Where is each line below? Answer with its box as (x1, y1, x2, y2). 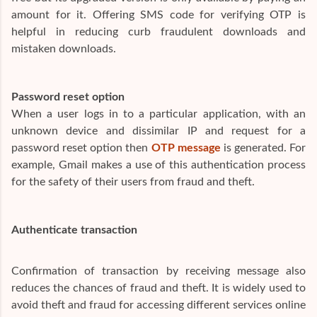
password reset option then (11, 142, 151, 154)
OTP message (151, 142, 221, 154)
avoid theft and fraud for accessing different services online (11, 299, 306, 311)
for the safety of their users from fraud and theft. (11, 175, 255, 188)
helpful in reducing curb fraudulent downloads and (11, 25, 306, 38)
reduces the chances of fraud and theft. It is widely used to (11, 282, 306, 294)
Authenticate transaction (11, 224, 137, 236)
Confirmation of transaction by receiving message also (11, 265, 306, 277)
